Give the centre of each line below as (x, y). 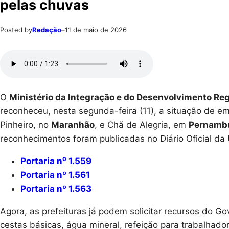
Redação (47, 29)
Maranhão (73, 124)
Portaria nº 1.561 (55, 175)
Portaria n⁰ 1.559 (56, 161)
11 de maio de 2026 (96, 29)
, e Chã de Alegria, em (142, 124)
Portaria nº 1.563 (56, 188)
